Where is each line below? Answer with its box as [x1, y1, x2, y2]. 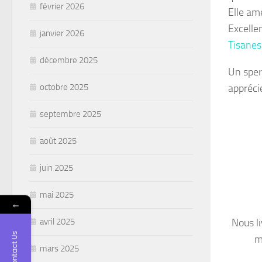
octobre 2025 [40, 82, 88, 93]
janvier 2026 [40, 28, 84, 39]
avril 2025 [40, 216, 75, 227]
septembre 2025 [40, 109, 101, 120]
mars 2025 [40, 243, 79, 254]
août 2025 [40, 136, 77, 147]
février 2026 [40, 1, 84, 12]
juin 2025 [40, 163, 73, 174]
